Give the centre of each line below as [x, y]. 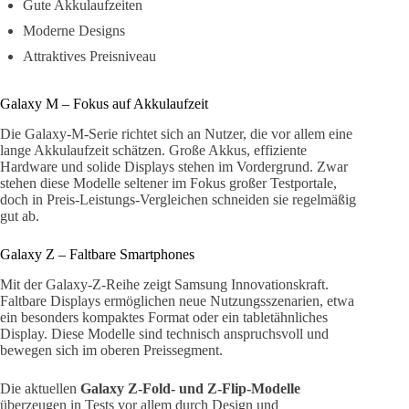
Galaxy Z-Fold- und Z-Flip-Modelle [190, 388]
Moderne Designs [74, 31]
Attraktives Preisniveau [89, 57]
